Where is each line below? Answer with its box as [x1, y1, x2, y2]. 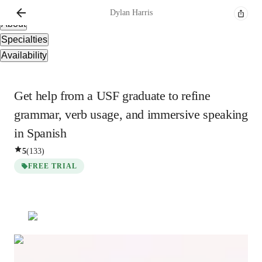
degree [51, 250, 78, 260]
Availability [1, 50, 47, 60]
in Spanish [14, 126, 67, 140]
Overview [1, 3, 40, 13]
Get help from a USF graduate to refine [14, 88, 211, 103]
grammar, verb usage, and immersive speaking [14, 107, 248, 122]
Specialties [1, 35, 47, 44]
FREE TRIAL [28, 162, 77, 170]
